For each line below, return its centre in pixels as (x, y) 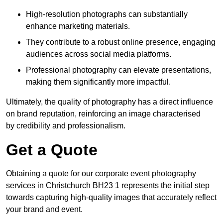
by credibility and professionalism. (66, 126)
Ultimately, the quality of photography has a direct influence (110, 102)
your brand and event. (44, 210)
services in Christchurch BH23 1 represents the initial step (108, 186)
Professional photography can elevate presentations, (118, 70)
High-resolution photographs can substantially (107, 14)
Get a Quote (52, 150)
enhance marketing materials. (78, 26)
